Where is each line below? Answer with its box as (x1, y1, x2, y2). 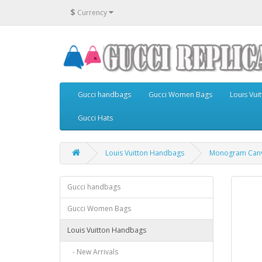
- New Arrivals (67, 247, 118, 257)
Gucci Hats (78, 113, 113, 123)
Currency (77, 7, 107, 18)
